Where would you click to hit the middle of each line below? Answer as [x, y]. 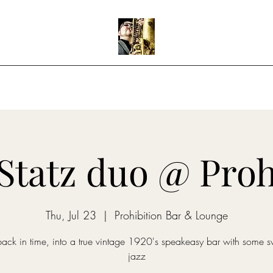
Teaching [190, 82]
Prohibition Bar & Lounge [171, 215]
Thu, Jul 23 [71, 215]
